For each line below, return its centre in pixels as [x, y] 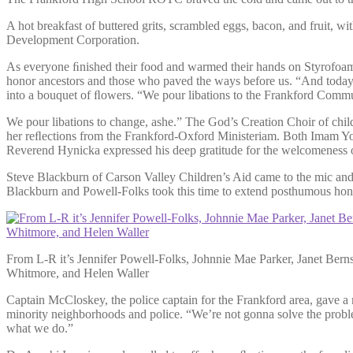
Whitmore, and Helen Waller [78, 273]
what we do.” [40, 329]
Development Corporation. [73, 40]
